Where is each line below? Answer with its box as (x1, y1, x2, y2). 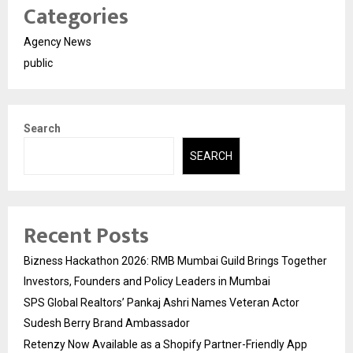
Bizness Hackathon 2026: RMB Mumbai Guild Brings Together (24, 255, 327, 267)
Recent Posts (24, 217, 149, 255)
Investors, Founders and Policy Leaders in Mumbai (24, 275, 270, 288)
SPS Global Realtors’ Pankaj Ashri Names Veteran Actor (24, 296, 299, 309)
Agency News (24, 35, 91, 48)
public (24, 56, 53, 69)
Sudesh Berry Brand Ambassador (24, 317, 190, 329)
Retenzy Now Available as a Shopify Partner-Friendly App (24, 338, 307, 351)
